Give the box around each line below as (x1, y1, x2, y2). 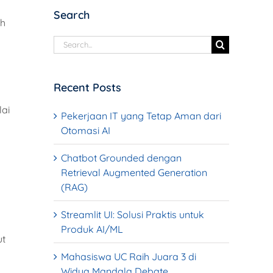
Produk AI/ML (61, 222, 123, 235)
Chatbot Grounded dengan (61, 151, 182, 164)
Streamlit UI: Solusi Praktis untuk (61, 208, 204, 221)
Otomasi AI (61, 124, 110, 136)
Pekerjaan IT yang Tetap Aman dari (61, 109, 221, 122)
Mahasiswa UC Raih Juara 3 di (61, 250, 196, 263)
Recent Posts (54, 80, 121, 94)
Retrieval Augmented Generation (61, 166, 207, 179)
